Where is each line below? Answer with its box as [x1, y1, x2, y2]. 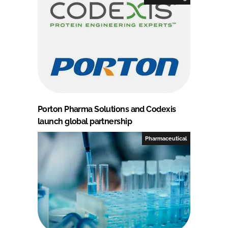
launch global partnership [38, 116, 132, 126]
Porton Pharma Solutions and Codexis [38, 104, 176, 114]
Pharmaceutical [145, 135, 187, 141]
